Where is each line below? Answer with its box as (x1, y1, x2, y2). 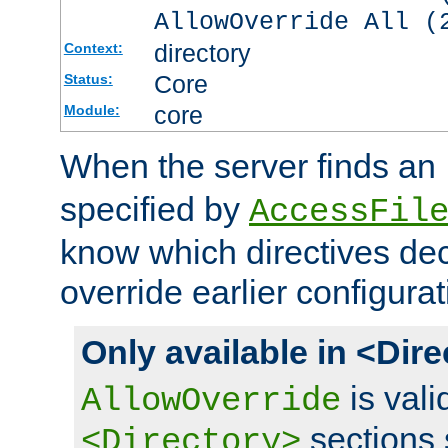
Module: (63, 102, 120, 119)
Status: (63, 71, 113, 88)
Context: (63, 40, 123, 57)
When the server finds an (60, 147, 445, 186)
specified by (60, 190, 249, 229)
